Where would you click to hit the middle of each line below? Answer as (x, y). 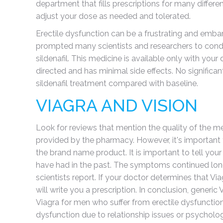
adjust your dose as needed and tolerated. (113, 16)
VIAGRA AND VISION (117, 106)
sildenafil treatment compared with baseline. (117, 83)
